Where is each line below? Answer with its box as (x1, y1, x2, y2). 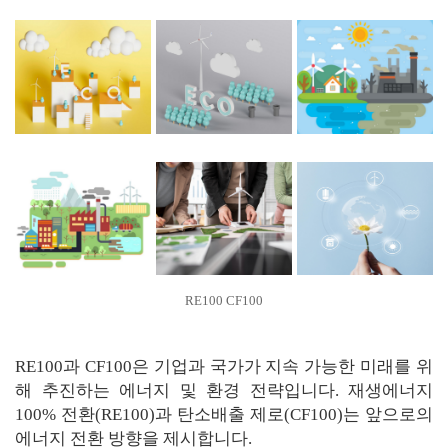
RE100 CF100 (185, 292, 263, 308)
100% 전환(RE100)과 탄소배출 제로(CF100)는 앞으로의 (15, 404, 433, 424)
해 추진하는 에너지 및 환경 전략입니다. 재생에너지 (15, 380, 433, 400)
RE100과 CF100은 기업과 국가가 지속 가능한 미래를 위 (15, 356, 433, 376)
